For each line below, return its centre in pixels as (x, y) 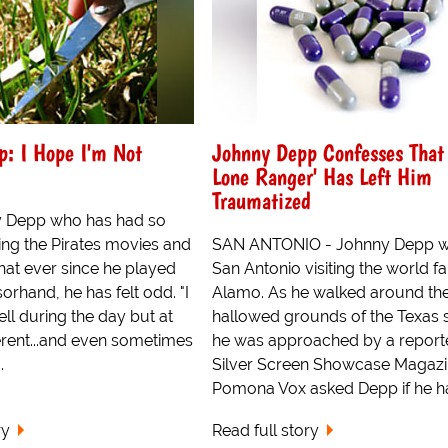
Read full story (265, 431)
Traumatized (261, 200)
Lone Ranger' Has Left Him (321, 176)
